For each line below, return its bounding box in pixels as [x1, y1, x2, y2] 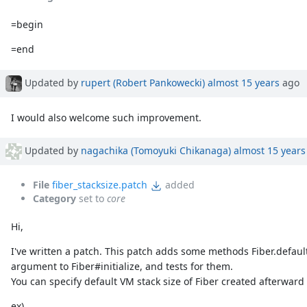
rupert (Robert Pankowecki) [81, 75, 205, 89]
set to [76, 192, 107, 206]
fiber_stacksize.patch [52, 177, 147, 191]
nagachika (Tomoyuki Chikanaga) [81, 143, 231, 157]
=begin [11, 18, 44, 32]
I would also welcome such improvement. [11, 110, 202, 124]
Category [33, 192, 76, 206]
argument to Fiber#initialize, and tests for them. [11, 260, 234, 273]
